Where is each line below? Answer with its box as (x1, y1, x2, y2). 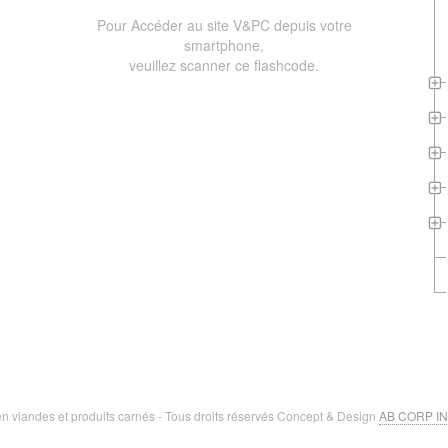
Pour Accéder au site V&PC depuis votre (96, 15, 352, 35)
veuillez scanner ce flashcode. (129, 55, 319, 75)
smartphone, (184, 35, 264, 55)
